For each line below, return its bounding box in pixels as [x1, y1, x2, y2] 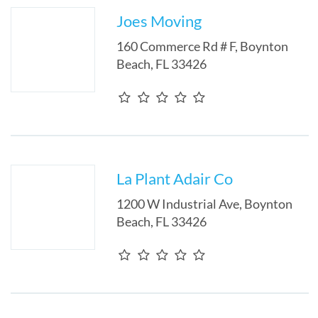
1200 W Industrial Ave [116, 196, 240, 212]
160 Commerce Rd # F [116, 38, 236, 54]
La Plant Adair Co [116, 169, 234, 188]
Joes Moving [116, 11, 202, 31]
